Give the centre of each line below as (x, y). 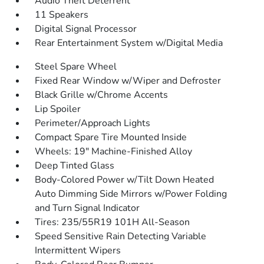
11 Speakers (62, 15)
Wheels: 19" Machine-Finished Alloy (114, 151)
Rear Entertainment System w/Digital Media (129, 43)
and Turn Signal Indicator (88, 208)
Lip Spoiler (58, 109)
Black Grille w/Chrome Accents (102, 95)
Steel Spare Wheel (76, 67)
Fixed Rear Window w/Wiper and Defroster (128, 81)
